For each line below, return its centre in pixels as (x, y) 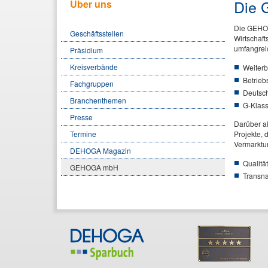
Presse (81, 117)
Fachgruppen (92, 83)
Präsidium (86, 50)
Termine (83, 133)
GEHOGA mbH (94, 167)
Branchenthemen (98, 100)
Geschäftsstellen (97, 33)
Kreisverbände (94, 66)
